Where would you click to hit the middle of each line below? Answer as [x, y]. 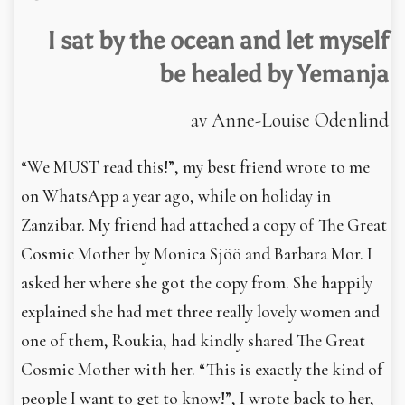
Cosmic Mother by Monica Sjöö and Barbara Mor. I [197, 254]
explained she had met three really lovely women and [200, 311]
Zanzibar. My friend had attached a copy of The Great [204, 225]
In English [48, 20]
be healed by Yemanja [273, 74]
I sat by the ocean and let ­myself [217, 40]
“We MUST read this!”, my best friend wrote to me [195, 167]
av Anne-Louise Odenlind [289, 120]
